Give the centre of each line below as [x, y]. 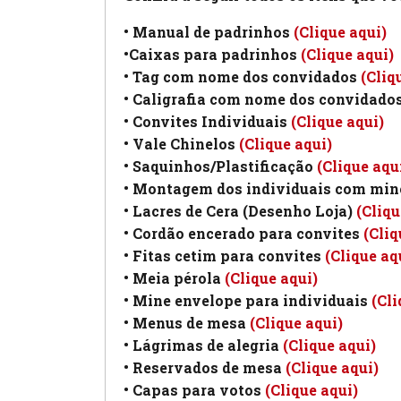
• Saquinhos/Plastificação [220, 166]
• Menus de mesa [187, 322]
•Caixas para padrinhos [210, 54]
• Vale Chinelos [181, 143]
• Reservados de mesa [205, 367]
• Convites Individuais [207, 121]
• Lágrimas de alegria [203, 345]
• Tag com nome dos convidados [242, 76]
